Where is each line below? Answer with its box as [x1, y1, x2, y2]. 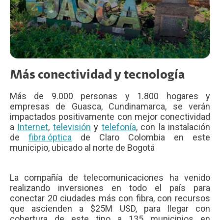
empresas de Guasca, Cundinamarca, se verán [10, 101, 210, 112]
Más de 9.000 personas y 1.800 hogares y [10, 91, 210, 102]
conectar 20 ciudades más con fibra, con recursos [10, 193, 210, 204]
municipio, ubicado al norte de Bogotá [10, 142, 155, 153]
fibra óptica [28, 132, 72, 143]
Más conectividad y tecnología [10, 68, 185, 82]
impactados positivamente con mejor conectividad [10, 111, 210, 122]
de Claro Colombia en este [72, 132, 210, 143]
